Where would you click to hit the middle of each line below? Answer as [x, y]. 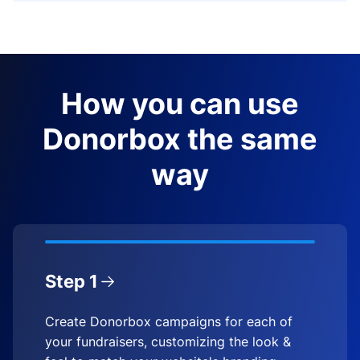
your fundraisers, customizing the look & [168, 341]
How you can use [180, 103]
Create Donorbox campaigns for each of [169, 321]
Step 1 [72, 281]
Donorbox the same [180, 139]
